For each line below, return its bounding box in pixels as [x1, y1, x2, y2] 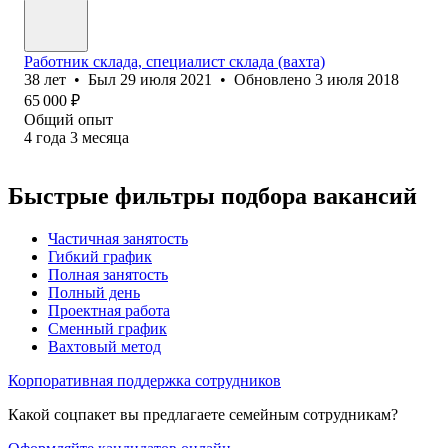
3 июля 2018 [315, 70, 399, 88]
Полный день [48, 283, 140, 301]
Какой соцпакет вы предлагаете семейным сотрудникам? [8, 405, 398, 423]
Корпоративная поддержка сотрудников [8, 371, 281, 389]
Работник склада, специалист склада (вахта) [24, 52, 325, 70]
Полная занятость [48, 265, 168, 283]
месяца [82, 128, 129, 146]
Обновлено [234, 70, 315, 88]
